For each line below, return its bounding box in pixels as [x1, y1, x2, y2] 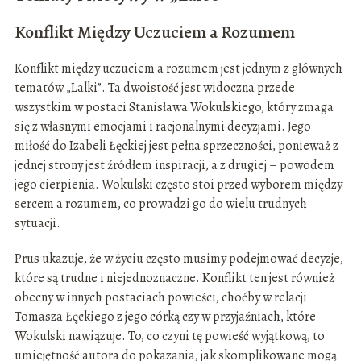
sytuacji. [14, 214, 60, 233]
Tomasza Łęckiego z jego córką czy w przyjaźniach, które [14, 308, 316, 326]
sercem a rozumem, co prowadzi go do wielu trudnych [14, 195, 307, 214]
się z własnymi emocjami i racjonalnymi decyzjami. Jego [14, 118, 311, 136]
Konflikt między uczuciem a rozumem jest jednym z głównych [14, 60, 342, 78]
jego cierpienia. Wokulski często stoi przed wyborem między [14, 176, 342, 194]
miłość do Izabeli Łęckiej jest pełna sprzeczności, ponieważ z [14, 137, 338, 156]
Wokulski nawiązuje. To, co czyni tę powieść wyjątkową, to [14, 327, 325, 346]
